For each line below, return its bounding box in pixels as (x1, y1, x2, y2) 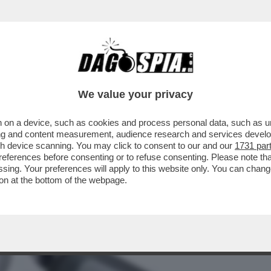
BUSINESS (8, 70, 55, 84)
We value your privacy (78, 88, 193, 100)
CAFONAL (71, 70, 114, 84)
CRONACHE (130, 70, 180, 84)
